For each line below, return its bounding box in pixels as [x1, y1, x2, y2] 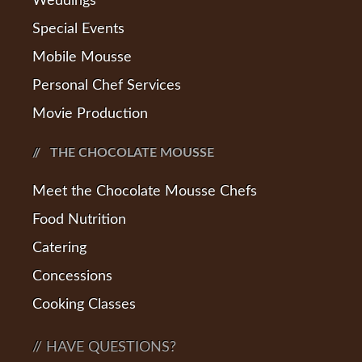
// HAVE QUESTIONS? [32, 340, 176, 355]
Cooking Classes [32, 297, 136, 312]
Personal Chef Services [32, 78, 181, 93]
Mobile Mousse [32, 50, 132, 65]
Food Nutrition [32, 213, 126, 227]
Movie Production [32, 107, 148, 121]
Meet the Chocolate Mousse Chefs [32, 184, 257, 199]
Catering [32, 241, 86, 255]
